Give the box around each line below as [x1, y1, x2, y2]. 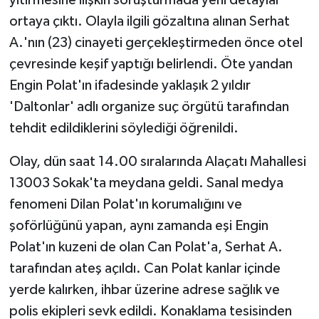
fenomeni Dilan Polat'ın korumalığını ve [9, 197, 242, 211]
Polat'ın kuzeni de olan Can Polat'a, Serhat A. [9, 239, 283, 254]
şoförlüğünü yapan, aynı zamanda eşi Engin [9, 218, 268, 233]
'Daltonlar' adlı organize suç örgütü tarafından [9, 99, 289, 114]
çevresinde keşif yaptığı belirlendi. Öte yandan [9, 56, 293, 71]
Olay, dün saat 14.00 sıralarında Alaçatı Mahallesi [9, 154, 306, 169]
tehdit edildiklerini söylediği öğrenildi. [9, 120, 239, 135]
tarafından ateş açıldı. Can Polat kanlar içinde [9, 261, 281, 276]
